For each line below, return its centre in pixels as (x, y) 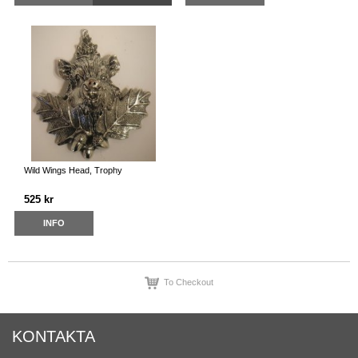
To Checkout (189, 282)
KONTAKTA (54, 336)
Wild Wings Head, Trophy (73, 171)
